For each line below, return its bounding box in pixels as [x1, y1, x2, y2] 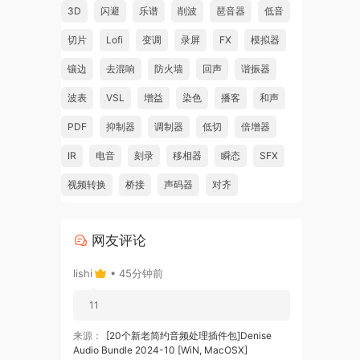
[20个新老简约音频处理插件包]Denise [106, 329, 272, 342]
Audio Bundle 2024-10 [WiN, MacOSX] [73, 343, 247, 356]
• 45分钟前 [107, 266, 163, 280]
